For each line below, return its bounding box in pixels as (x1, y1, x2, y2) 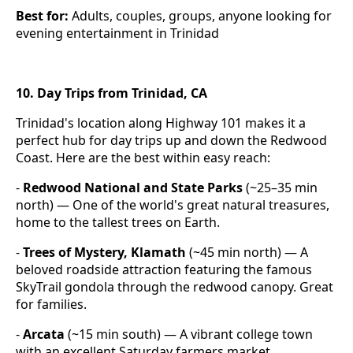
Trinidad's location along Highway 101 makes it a (16, 114, 306, 132)
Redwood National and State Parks (23, 179, 243, 197)
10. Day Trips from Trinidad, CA (16, 84, 207, 102)
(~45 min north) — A (186, 243, 308, 262)
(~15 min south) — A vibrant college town (65, 325, 313, 344)
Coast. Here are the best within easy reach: (16, 149, 270, 167)
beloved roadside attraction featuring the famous (16, 261, 312, 279)
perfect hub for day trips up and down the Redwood (16, 132, 327, 150)
